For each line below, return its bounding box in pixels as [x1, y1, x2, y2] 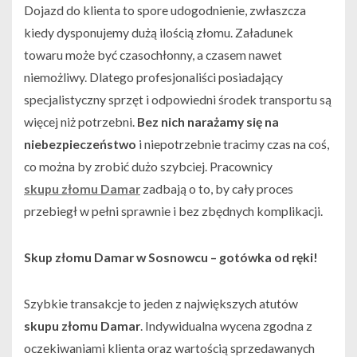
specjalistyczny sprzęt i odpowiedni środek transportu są [24, 92, 331, 108]
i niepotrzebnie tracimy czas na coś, [136, 136, 329, 152]
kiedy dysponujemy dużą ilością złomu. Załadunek [24, 25, 293, 41]
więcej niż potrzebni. [24, 114, 137, 130]
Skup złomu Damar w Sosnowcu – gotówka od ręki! [24, 249, 318, 265]
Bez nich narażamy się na [137, 114, 279, 130]
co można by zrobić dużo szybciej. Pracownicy [24, 159, 273, 175]
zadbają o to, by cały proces [140, 181, 293, 197]
